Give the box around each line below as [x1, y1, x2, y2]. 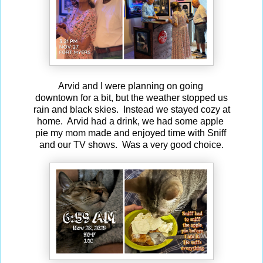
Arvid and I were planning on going [58, 80, 205, 91]
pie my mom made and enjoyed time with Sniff [35, 127, 228, 138]
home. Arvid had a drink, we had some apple [37, 116, 226, 126]
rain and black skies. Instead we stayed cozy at [31, 104, 232, 114]
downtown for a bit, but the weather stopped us [35, 92, 228, 103]
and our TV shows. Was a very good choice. [39, 139, 224, 150]
